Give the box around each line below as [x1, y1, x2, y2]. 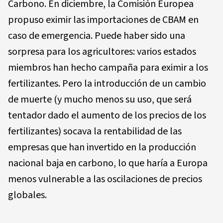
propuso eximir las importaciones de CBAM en [8, 12, 199, 27]
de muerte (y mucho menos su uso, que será [8, 92, 192, 107]
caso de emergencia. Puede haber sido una [8, 28, 185, 43]
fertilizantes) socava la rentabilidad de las [8, 124, 182, 138]
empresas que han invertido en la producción [8, 140, 196, 154]
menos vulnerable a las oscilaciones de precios [8, 172, 202, 186]
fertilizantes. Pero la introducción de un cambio [8, 76, 206, 91]
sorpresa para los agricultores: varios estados [8, 44, 196, 59]
